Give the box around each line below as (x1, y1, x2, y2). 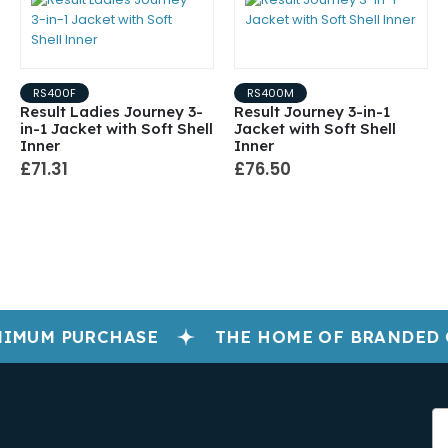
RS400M (247, 85, 294, 102)
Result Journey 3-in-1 (234, 102, 390, 122)
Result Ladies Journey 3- (20, 102, 203, 122)
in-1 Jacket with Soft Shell (20, 119, 213, 139)
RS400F (33, 85, 76, 102)
